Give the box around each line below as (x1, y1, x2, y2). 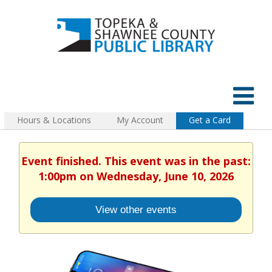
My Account (117, 114, 163, 126)
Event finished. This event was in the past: (21, 153, 251, 168)
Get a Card (189, 114, 231, 126)
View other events (95, 203, 177, 216)
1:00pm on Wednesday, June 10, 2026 (38, 168, 234, 183)
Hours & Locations (17, 114, 91, 126)
